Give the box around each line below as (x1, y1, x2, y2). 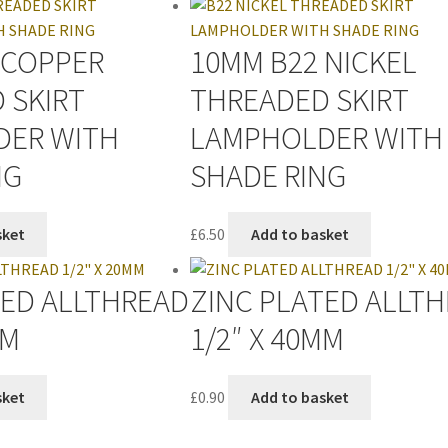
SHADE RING (189, 156, 346, 197)
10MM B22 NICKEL (189, 42, 417, 83)
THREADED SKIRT (189, 80, 409, 121)
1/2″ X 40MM (189, 319, 344, 360)
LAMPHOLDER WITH (189, 118, 443, 159)
